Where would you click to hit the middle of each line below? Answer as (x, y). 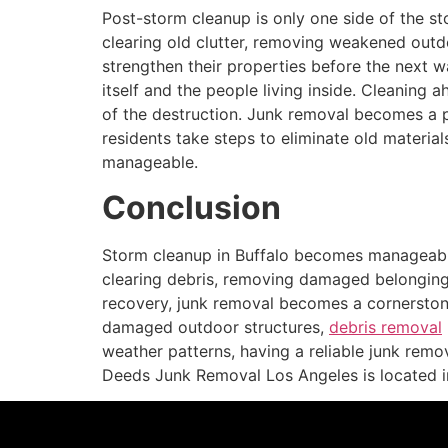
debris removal (385, 326)
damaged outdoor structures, (215, 326)
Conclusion (191, 207)
